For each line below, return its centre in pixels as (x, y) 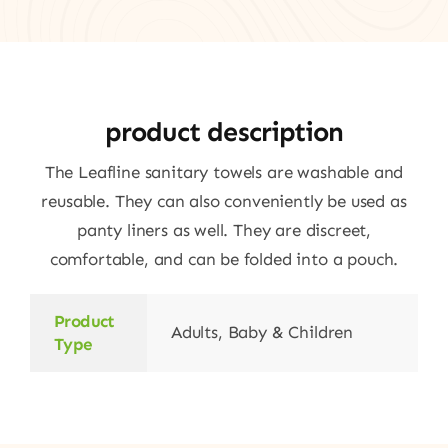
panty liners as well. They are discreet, (224, 229)
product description (224, 131)
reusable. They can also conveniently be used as (224, 200)
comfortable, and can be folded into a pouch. (224, 258)
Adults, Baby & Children (262, 331)
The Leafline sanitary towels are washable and (224, 171)
